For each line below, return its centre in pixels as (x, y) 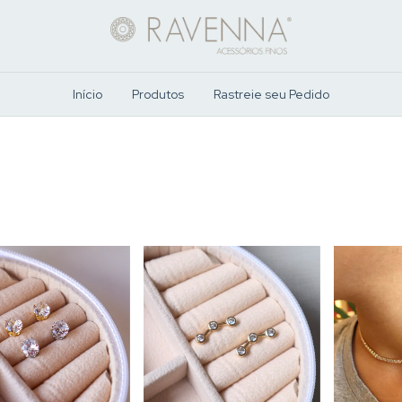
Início (87, 94)
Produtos (158, 94)
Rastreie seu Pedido (271, 94)
